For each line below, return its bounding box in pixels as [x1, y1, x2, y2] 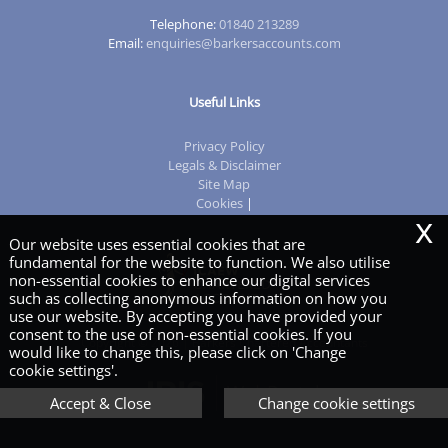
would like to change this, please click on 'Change [8, 342, 346, 363]
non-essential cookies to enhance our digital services [8, 270, 370, 291]
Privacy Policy [183, 136, 265, 155]
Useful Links [188, 92, 260, 111]
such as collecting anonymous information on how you [8, 288, 387, 309]
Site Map [198, 174, 250, 193]
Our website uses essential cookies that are [8, 234, 305, 255]
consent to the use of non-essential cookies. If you [8, 324, 352, 345]
